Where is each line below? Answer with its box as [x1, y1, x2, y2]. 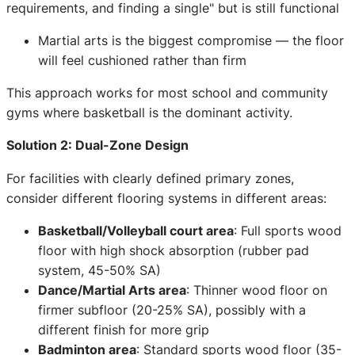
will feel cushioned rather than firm [38, 52, 246, 68]
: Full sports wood [234, 222, 342, 239]
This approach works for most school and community [6, 85, 328, 101]
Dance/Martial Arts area [38, 281, 186, 298]
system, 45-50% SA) [38, 261, 161, 278]
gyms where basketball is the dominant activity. [6, 105, 292, 121]
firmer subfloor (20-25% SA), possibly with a [38, 301, 306, 318]
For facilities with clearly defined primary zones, [6, 170, 294, 186]
